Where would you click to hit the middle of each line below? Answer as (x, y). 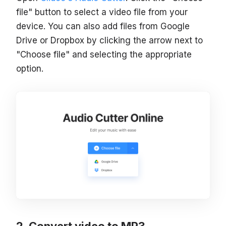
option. (30, 69)
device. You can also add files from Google (103, 26)
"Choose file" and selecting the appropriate (104, 55)
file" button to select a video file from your (102, 12)
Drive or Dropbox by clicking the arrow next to (109, 41)
